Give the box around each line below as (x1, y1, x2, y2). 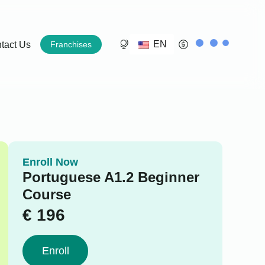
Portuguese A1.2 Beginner (22, 169, 199, 185)
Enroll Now (22, 156, 78, 168)
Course (22, 186, 71, 202)
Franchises (50, 40, 92, 50)
